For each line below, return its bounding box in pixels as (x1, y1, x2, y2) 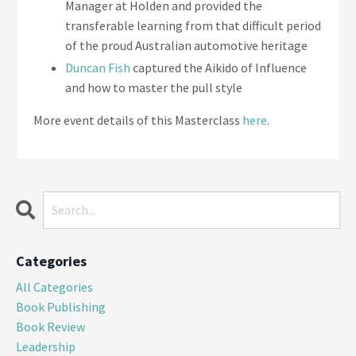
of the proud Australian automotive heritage (65, 37, 308, 53)
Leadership (16, 338, 75, 354)
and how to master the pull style (65, 79, 242, 95)
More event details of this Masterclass (33, 111, 242, 128)
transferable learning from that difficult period (65, 17, 321, 33)
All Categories (16, 278, 93, 295)
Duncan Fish (65, 59, 130, 75)
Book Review (16, 318, 85, 335)
